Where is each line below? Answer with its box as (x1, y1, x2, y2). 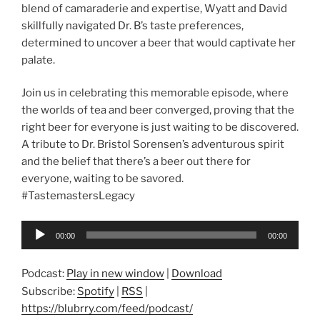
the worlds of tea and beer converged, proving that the (21, 104, 294, 117)
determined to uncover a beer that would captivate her (21, 36, 296, 49)
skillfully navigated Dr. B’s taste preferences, (21, 19, 244, 32)
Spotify (77, 285, 114, 299)
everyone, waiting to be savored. (21, 172, 184, 186)
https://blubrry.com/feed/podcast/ (21, 302, 193, 316)
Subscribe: (21, 285, 77, 299)
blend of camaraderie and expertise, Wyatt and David (21, 1, 287, 15)
